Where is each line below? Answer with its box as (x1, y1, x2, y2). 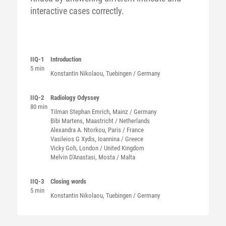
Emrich (91, 108, 109, 116)
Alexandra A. (50, 126, 84, 134)
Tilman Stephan (50, 108, 92, 116)
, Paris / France (104, 126, 144, 134)
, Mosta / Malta (95, 153, 135, 161)
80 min (30, 103, 47, 110)
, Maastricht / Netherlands (82, 117, 150, 125)
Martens (61, 117, 83, 125)
